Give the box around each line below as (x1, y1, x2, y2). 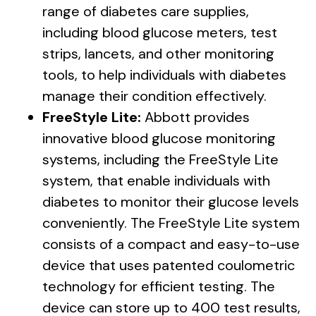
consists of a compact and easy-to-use (42, 235, 300, 253)
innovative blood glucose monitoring (42, 129, 276, 147)
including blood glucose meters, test (42, 23, 277, 42)
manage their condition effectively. (42, 87, 267, 105)
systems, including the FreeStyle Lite (42, 150, 279, 169)
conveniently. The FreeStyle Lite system (42, 214, 300, 232)
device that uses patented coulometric (42, 256, 295, 274)
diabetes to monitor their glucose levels (42, 193, 299, 211)
